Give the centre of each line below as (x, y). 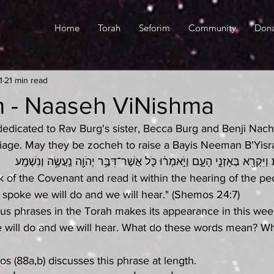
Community (212, 28)
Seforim (154, 28)
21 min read (26, 80)
